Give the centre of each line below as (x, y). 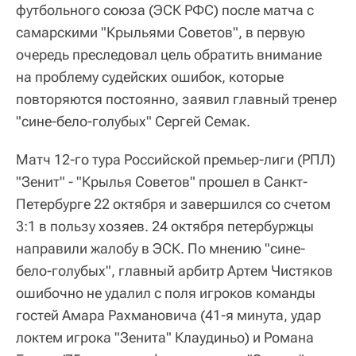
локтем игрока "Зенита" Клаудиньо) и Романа (165, 337)
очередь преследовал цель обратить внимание (169, 54)
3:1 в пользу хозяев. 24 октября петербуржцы (165, 226)
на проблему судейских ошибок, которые (150, 76)
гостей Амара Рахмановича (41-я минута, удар (168, 315)
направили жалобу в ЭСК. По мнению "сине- (161, 248)
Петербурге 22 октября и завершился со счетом (173, 203)
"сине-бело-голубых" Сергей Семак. (133, 121)
